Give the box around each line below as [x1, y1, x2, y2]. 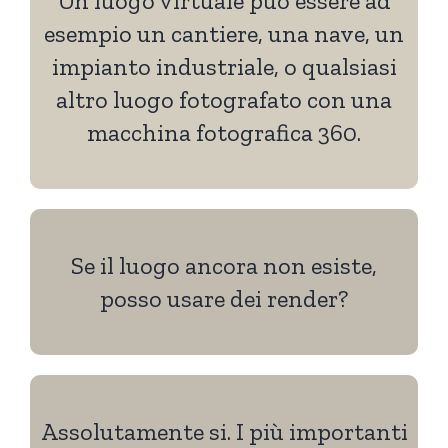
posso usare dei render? [100, 283, 348, 313]
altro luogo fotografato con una [56, 84, 392, 114]
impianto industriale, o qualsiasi [51, 51, 397, 81]
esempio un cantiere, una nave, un [44, 18, 404, 48]
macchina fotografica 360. [87, 117, 361, 147]
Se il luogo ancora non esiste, [71, 250, 377, 280]
